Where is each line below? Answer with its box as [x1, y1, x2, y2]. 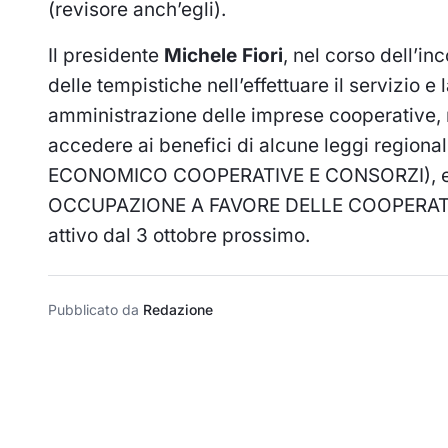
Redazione [143, 301, 213, 319]
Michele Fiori [164, 44, 283, 68]
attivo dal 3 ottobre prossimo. [48, 224, 310, 248]
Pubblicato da [48, 301, 143, 319]
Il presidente [48, 44, 164, 68]
